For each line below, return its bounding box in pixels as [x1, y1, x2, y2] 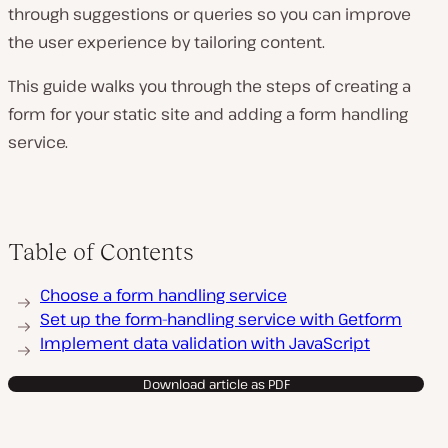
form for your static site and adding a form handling [8, 103, 408, 125]
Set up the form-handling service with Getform [40, 308, 402, 330]
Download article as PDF [142, 375, 290, 393]
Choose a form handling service [40, 284, 287, 306]
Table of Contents [8, 238, 194, 265]
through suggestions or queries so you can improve [8, 3, 411, 25]
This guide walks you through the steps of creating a [8, 75, 411, 97]
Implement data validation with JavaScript [40, 332, 370, 354]
